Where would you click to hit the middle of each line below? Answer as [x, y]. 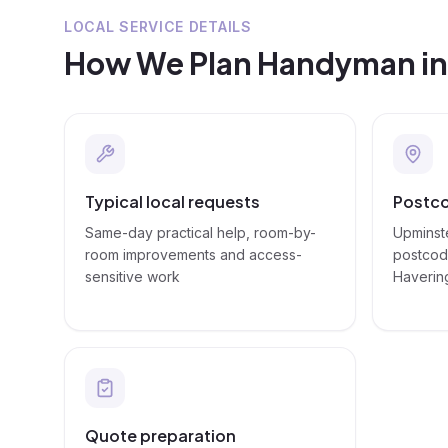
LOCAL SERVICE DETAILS [158, 26]
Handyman [336, 63]
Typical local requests [172, 201]
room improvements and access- [193, 254]
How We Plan [160, 63]
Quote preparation [160, 435]
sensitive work [132, 276]
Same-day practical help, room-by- [200, 232]
